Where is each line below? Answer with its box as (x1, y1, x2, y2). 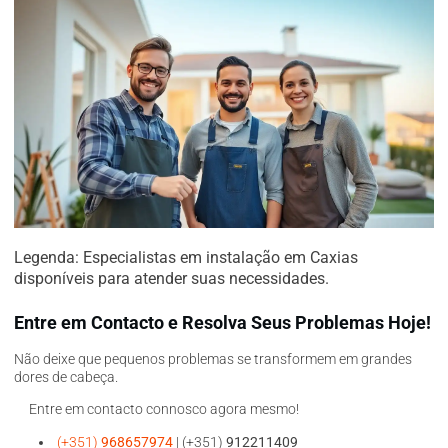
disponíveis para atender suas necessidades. (14, 269, 329, 289)
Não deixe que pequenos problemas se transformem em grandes (14, 350, 412, 367)
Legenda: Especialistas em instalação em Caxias (14, 248, 358, 268)
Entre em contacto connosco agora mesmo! (14, 401, 299, 418)
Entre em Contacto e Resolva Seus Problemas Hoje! (14, 312, 431, 333)
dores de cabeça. (14, 368, 118, 385)
